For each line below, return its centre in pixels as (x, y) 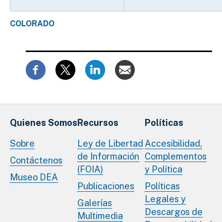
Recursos (98, 123)
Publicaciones (106, 186)
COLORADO (32, 24)
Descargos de (174, 212)
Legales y (165, 199)
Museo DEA (34, 177)
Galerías (95, 203)
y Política (164, 169)
